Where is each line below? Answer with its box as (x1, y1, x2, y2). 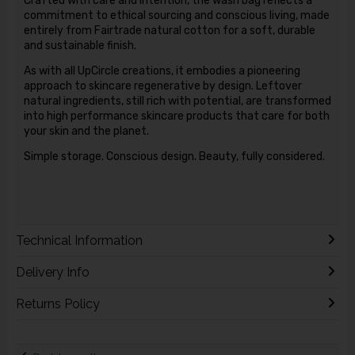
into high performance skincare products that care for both (23, 109, 330, 124)
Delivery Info (15, 265, 90, 281)
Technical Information (15, 233, 143, 249)
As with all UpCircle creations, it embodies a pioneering (23, 64, 300, 78)
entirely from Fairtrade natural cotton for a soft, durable (23, 24, 315, 38)
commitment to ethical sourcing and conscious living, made (23, 9, 330, 23)
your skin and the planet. (23, 124, 149, 139)
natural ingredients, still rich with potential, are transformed (23, 94, 331, 109)
